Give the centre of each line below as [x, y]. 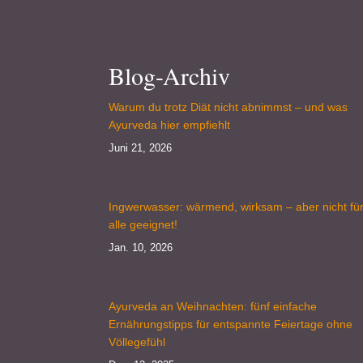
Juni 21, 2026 [141, 147]
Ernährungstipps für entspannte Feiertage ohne [231, 324]
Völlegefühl [137, 342]
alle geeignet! [143, 224]
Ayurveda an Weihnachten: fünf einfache [213, 306]
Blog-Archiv [170, 75]
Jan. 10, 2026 [141, 247]
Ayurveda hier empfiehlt [170, 124]
